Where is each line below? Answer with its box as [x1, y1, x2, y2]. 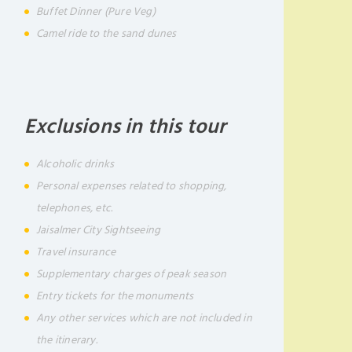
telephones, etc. [36, 199, 113, 217]
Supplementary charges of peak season [36, 265, 227, 283]
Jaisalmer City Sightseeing [36, 221, 161, 239]
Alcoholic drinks [36, 155, 115, 173]
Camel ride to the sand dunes [36, 24, 177, 42]
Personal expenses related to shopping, [36, 177, 227, 195]
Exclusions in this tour [24, 110, 226, 143]
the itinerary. [36, 331, 97, 349]
